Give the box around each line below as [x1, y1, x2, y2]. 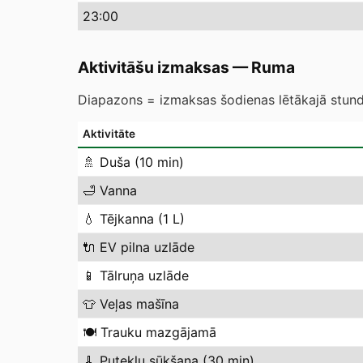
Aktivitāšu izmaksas [78, 58, 229, 77]
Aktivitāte [83, 127, 135, 140]
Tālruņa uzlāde [100, 267, 189, 284]
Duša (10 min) [100, 154, 184, 170]
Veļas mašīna [100, 296, 179, 312]
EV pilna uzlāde [100, 239, 194, 255]
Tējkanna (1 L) [100, 211, 185, 227]
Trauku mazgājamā [100, 324, 216, 340]
